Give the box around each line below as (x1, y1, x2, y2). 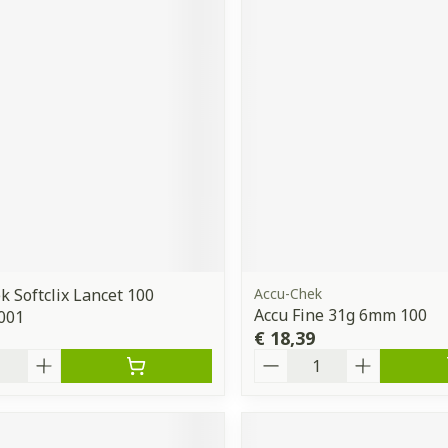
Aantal (252, 346, 307, 369)
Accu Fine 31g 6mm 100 (253, 303, 427, 326)
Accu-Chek (253, 283, 322, 303)
